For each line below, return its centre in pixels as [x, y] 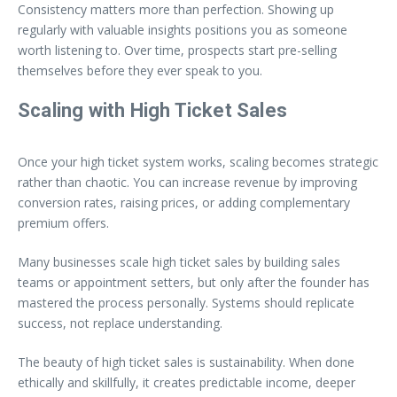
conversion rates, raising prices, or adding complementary [184, 202]
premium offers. [63, 222]
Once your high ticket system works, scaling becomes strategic [198, 161]
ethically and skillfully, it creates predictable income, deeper [187, 382]
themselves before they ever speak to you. [140, 70]
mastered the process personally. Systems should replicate [186, 302]
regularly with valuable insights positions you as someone [183, 29]
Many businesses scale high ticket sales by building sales [179, 261]
